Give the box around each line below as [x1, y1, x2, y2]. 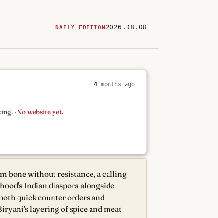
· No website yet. [14, 108, 63, 116]
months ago [97, 81, 135, 88]
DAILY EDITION [55, 24, 106, 31]
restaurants [29, 60, 122, 79]
